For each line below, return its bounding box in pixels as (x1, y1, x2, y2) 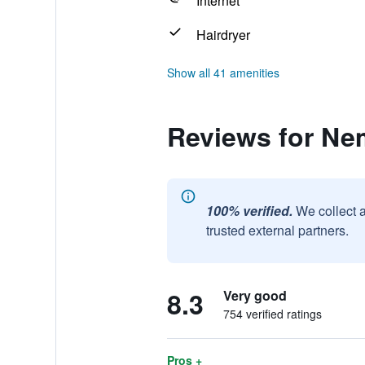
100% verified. (205, 201, 292, 220)
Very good (222, 286, 287, 305)
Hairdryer (196, 25, 250, 44)
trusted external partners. (205, 221, 349, 240)
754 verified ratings (222, 306, 322, 322)
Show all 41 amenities (166, 64, 279, 81)
